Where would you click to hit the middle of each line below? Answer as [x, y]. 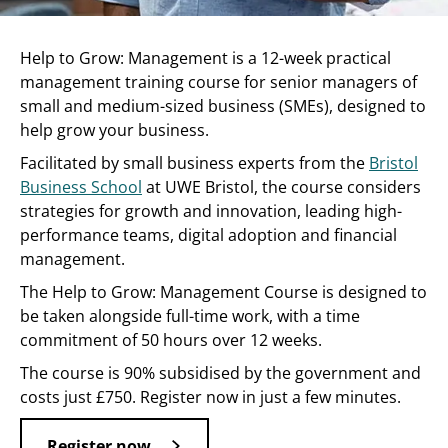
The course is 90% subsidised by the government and [220, 373]
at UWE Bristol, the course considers [281, 187]
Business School [81, 187]
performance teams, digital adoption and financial [208, 235]
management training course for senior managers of [218, 82]
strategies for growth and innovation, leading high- [211, 211]
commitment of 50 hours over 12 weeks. [171, 340]
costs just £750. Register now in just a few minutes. [210, 397]
